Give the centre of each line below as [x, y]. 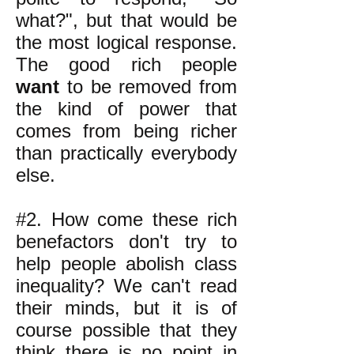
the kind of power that [126, 109]
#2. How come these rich [126, 219]
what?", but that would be [126, 20]
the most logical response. [126, 42]
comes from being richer [126, 131]
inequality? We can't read [126, 286]
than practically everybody [126, 153]
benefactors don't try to [126, 241]
